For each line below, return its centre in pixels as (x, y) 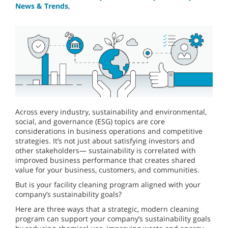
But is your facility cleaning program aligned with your (108, 185)
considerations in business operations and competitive (109, 131)
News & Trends (42, 6)
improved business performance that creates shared (105, 160)
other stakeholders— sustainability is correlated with (106, 151)
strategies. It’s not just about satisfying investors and (105, 141)
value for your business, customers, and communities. (107, 170)
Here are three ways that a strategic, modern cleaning (107, 209)
